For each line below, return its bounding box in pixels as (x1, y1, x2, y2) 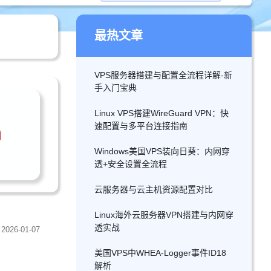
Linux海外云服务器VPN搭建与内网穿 (94, 210, 233, 220)
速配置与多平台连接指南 (94, 121, 188, 131)
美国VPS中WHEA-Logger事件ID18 (94, 248, 226, 258)
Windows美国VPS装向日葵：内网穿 (94, 146, 230, 156)
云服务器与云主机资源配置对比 (94, 184, 213, 194)
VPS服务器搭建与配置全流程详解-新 (94, 70, 232, 80)
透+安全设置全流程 (94, 159, 167, 169)
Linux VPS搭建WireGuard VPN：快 (94, 108, 229, 118)
